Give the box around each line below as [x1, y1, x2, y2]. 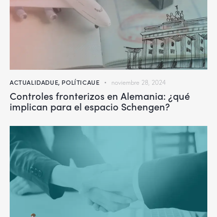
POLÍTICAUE [62, 77, 100, 87]
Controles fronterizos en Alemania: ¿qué [10, 88, 190, 102]
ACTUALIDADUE [10, 77, 59, 87]
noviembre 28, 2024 [111, 78, 166, 86]
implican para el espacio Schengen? [10, 99, 170, 113]
